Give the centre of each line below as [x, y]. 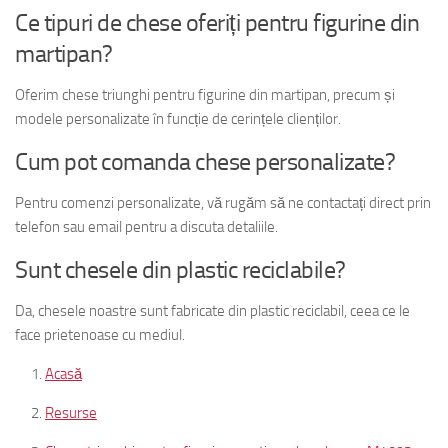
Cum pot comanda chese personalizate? [205, 161]
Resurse [71, 412]
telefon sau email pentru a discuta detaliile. [146, 226]
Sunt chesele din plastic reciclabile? [180, 269]
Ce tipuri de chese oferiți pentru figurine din [217, 22]
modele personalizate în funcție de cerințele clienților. [178, 118]
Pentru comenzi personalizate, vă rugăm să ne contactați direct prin [223, 202]
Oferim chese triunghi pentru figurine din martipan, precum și [205, 94]
